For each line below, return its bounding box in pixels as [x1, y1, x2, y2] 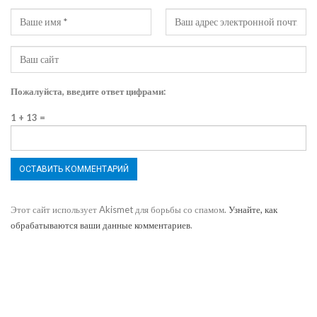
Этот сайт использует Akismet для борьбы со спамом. [11, 204, 229, 216]
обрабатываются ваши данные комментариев [11, 219, 190, 231]
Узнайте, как [229, 204, 277, 216]
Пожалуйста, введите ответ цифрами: [11, 86, 166, 98]
